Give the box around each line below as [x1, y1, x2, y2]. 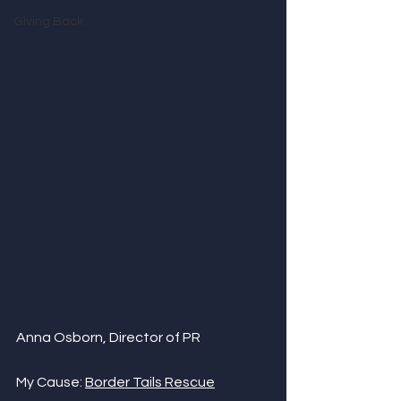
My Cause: [16, 375, 85, 389]
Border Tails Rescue [85, 375, 215, 389]
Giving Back [13, 15, 83, 28]
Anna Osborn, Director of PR [16, 330, 200, 345]
